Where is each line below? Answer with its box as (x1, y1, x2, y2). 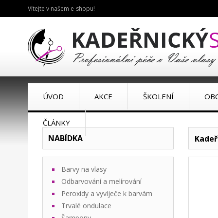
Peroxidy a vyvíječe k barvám (61, 189, 152, 198)
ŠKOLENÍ (143, 91, 174, 101)
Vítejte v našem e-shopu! (28, 4, 95, 13)
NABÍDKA (48, 133, 83, 144)
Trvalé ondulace (61, 201, 111, 210)
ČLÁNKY (43, 118, 70, 127)
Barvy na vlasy (61, 164, 107, 174)
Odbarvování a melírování (61, 177, 142, 186)
